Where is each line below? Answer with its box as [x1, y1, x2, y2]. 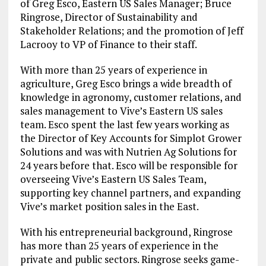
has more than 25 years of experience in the [20, 238, 218, 252]
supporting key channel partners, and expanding [20, 185, 240, 199]
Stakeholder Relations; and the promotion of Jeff [20, 23, 243, 37]
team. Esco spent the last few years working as [20, 117, 229, 131]
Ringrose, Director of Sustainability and [20, 9, 198, 24]
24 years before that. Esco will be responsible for [20, 158, 237, 172]
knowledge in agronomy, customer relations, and [20, 90, 242, 104]
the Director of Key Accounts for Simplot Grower [20, 131, 242, 145]
